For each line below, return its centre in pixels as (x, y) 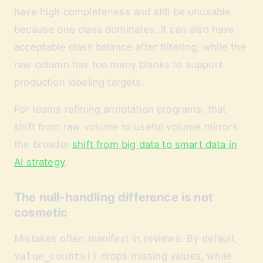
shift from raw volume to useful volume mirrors (126, 127)
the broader (43, 144)
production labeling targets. (79, 82)
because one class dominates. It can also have (124, 29)
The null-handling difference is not (114, 197)
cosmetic (41, 213)
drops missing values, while (165, 256)
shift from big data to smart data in (155, 144)
